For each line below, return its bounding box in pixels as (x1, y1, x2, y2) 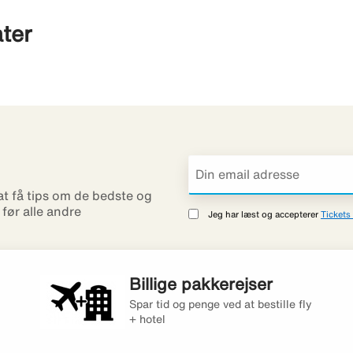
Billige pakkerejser (129, 276, 273, 293)
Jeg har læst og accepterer (208, 210, 321, 219)
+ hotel (129, 314, 166, 325)
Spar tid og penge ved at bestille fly (129, 299, 313, 310)
